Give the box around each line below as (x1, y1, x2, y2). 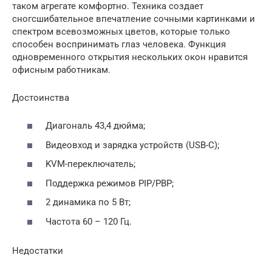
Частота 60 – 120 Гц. (46, 216, 132, 227)
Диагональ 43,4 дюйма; (46, 120, 145, 132)
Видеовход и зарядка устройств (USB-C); (46, 139, 219, 151)
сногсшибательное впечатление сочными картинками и (12, 13, 255, 24)
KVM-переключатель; (46, 158, 135, 170)
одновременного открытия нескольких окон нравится (12, 51, 248, 63)
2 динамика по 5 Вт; (46, 197, 131, 208)
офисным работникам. (12, 64, 110, 75)
